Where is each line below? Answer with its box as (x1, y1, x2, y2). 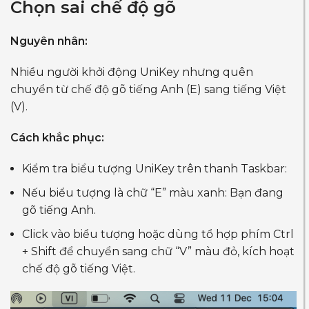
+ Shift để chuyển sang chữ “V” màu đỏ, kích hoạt (22, 244, 295, 258)
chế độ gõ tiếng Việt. (22, 261, 135, 275)
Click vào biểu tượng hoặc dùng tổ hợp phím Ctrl (22, 227, 294, 241)
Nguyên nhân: (10, 34, 88, 48)
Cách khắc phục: (10, 130, 104, 144)
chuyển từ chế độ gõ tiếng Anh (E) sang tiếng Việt (10, 82, 286, 96)
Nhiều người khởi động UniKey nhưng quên (10, 65, 253, 79)
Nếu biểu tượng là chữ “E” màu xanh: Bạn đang (22, 186, 283, 199)
